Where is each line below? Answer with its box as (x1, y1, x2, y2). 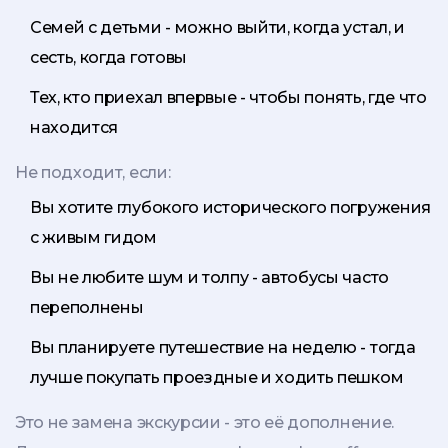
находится (30, 118, 119, 138)
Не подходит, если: (15, 163, 171, 183)
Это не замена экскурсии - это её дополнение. (15, 413, 394, 433)
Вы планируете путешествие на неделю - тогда (30, 338, 416, 358)
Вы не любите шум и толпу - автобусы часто (30, 268, 389, 288)
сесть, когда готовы (30, 48, 187, 68)
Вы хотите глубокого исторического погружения (30, 198, 431, 218)
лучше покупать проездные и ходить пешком (30, 368, 404, 388)
